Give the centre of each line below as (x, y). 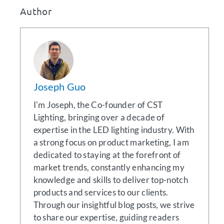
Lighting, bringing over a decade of (99, 117)
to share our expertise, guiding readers (106, 217)
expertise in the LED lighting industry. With (114, 130)
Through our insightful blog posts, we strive (114, 205)
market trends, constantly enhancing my (109, 167)
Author (36, 11)
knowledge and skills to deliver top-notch (110, 180)
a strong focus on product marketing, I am (111, 142)
